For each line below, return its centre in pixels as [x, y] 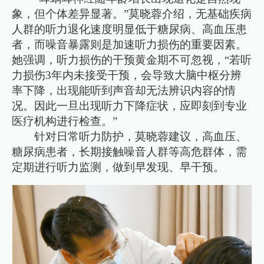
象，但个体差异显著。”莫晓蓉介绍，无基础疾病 [132, 14]
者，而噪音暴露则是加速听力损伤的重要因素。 [130, 44]
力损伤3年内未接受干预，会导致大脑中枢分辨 [127, 75]
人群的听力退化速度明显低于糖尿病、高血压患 [130, 29]
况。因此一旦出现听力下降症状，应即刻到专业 [130, 105]
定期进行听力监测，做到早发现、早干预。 [118, 167]
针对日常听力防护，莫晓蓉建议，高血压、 [141, 136]
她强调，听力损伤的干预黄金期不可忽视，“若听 [132, 60]
